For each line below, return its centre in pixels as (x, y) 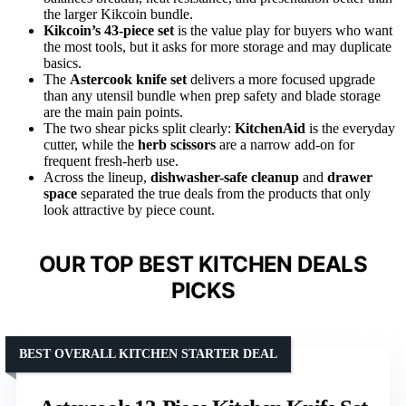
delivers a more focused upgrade (281, 80)
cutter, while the (91, 145)
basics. (63, 63)
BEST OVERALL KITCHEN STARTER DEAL (148, 354)
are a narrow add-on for (285, 145)
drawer (350, 178)
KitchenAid (270, 129)
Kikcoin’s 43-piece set (109, 31)
